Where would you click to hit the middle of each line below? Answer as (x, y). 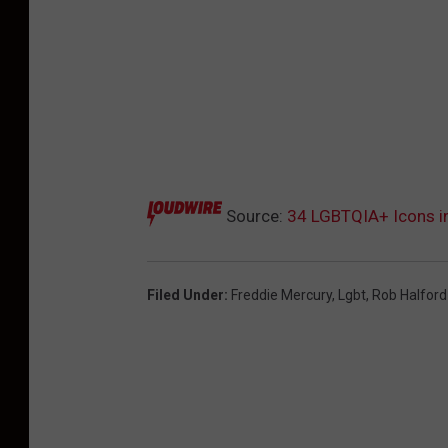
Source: (254, 215)
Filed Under (185, 294)
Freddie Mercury (281, 294)
